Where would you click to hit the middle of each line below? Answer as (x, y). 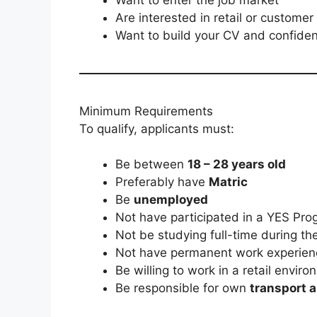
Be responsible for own (183, 288)
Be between (151, 165)
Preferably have (162, 182)
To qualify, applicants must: (157, 128)
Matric (228, 182)
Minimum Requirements (146, 111)
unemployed (171, 200)
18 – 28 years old (237, 165)
